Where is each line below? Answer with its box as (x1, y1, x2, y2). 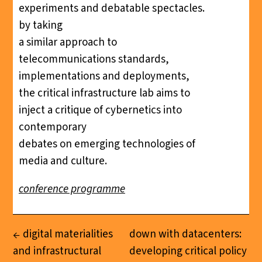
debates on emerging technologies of (18, 136, 195, 152)
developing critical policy (129, 243, 247, 260)
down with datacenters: (129, 226, 242, 243)
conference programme (18, 181, 125, 197)
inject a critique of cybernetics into (18, 102, 182, 118)
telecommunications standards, (18, 51, 169, 67)
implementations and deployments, (18, 68, 189, 84)
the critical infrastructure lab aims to (18, 85, 190, 101)
